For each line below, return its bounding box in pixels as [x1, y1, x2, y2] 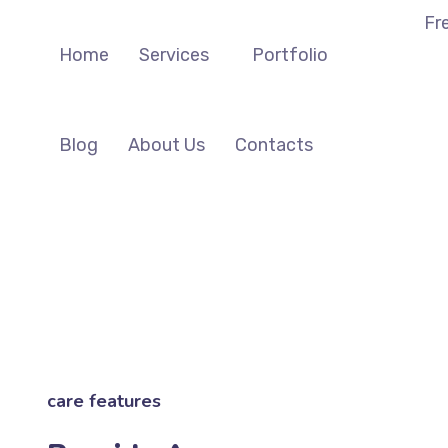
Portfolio [251, 44, 328, 66]
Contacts [234, 134, 313, 156]
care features [47, 389, 162, 413]
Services [138, 44, 209, 66]
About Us [127, 134, 205, 156]
